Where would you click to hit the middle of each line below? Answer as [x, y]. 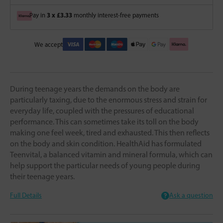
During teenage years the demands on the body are [95, 89]
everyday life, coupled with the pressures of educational [102, 111]
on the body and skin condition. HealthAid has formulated [106, 143]
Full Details [26, 195]
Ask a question [191, 195]
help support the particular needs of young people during [105, 165]
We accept [49, 44]
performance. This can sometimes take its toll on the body [104, 121]
